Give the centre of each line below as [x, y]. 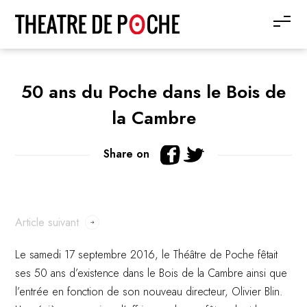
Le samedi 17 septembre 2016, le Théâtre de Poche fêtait [147, 255]
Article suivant [47, 222]
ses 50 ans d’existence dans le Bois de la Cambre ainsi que [151, 273]
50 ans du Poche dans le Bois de [153, 92]
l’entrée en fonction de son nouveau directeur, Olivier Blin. [149, 292]
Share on [126, 153]
